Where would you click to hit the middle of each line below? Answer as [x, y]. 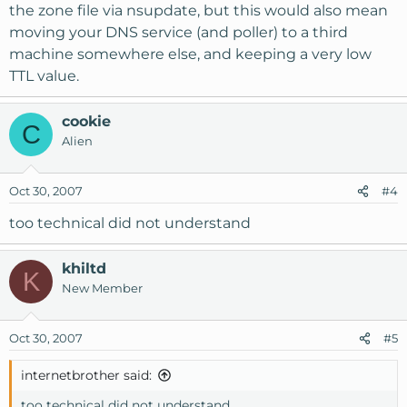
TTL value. [44, 76]
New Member [102, 288]
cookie [86, 121]
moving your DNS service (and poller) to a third [179, 32]
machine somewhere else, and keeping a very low [190, 54]
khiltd [84, 268]
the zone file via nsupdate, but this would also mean [199, 10]
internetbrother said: [86, 375]
